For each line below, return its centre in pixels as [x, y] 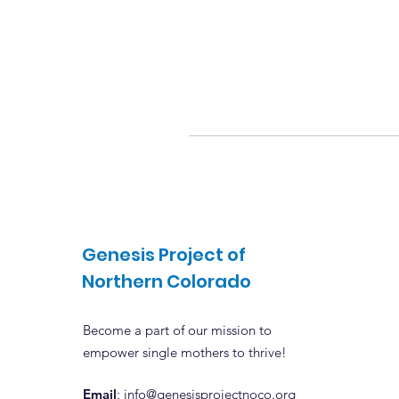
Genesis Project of [164, 255]
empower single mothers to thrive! [185, 352]
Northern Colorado [167, 281]
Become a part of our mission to [177, 330]
